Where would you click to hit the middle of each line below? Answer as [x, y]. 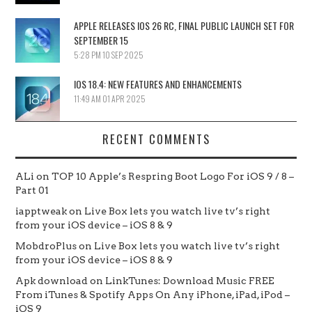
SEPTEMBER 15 [101, 40]
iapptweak [41, 211]
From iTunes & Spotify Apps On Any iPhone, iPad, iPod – [153, 294]
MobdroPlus [46, 245]
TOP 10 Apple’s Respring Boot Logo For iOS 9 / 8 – [173, 176]
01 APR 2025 [124, 98]
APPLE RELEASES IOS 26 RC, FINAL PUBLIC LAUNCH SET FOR [184, 25]
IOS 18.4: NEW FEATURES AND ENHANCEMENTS [158, 84]
